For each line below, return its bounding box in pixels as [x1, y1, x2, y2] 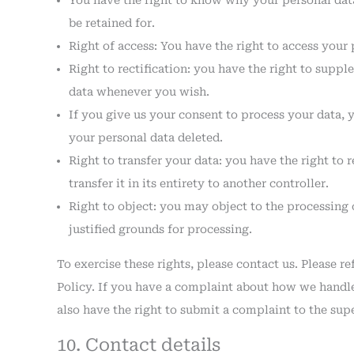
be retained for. [69, 17, 155, 30]
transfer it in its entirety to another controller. [69, 177, 329, 190]
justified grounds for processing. [69, 223, 252, 236]
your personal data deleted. [69, 131, 223, 145]
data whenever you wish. [69, 85, 209, 99]
